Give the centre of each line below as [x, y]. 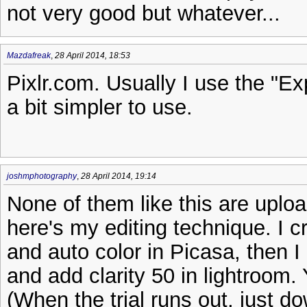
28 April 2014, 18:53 [93, 56]
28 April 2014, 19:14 [119, 176]
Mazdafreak [29, 56]
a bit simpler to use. [100, 107]
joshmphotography [42, 176]
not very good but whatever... [144, 13]
